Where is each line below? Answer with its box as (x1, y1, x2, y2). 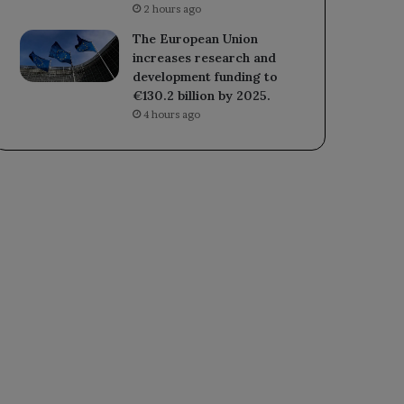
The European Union (133, 30, 259, 47)
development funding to (133, 68, 279, 85)
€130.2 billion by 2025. (133, 87, 271, 104)
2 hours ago (143, 2, 202, 15)
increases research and (133, 49, 277, 66)
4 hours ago (143, 107, 201, 121)
